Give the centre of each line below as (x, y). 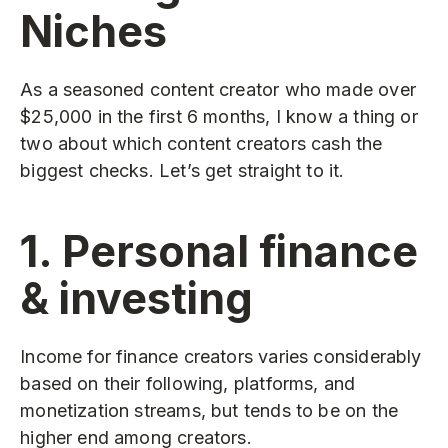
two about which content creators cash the (201, 144)
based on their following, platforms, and (188, 384)
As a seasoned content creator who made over (218, 90)
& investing (137, 297)
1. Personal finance (219, 250)
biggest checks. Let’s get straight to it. (182, 171)
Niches (94, 30)
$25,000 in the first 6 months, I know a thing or (219, 117)
